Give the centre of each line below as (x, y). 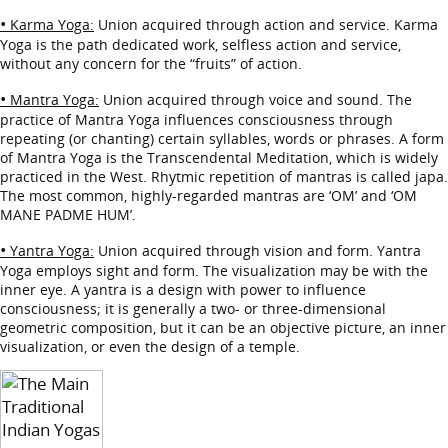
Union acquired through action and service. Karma (266, 24)
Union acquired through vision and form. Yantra (257, 250)
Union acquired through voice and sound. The (255, 99)
